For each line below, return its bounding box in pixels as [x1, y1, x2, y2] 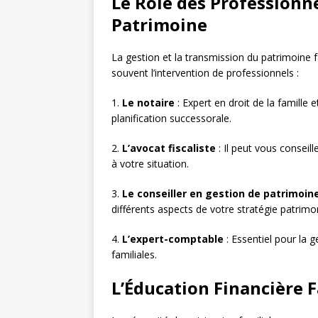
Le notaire [122, 96, 175, 110]
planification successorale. [111, 111, 231, 126]
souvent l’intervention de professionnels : [111, 66, 299, 80]
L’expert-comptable [122, 232, 224, 246]
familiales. [111, 248, 157, 262]
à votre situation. [111, 157, 189, 171]
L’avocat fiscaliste [122, 141, 216, 155]
